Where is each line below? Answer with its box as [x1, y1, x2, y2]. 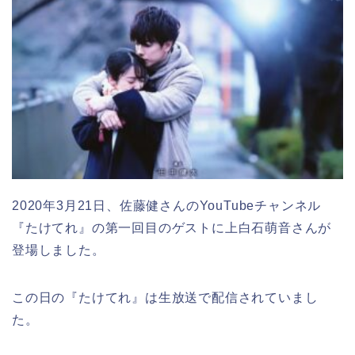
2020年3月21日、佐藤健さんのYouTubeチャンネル [12, 199, 322, 213]
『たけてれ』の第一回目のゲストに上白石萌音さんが [12, 221, 332, 235]
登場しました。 [12, 243, 105, 258]
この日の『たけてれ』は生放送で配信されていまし [12, 291, 319, 305]
